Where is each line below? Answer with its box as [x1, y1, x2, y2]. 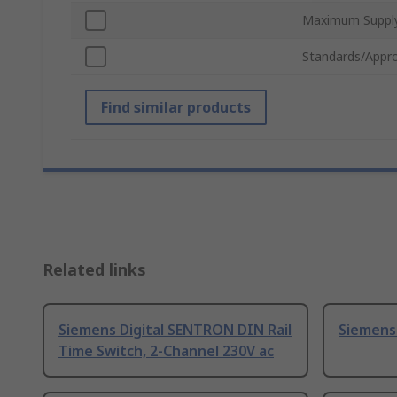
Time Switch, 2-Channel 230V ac [58, 341, 274, 362]
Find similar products [101, 97, 251, 118]
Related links [43, 259, 146, 281]
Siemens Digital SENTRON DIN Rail [58, 320, 292, 340]
